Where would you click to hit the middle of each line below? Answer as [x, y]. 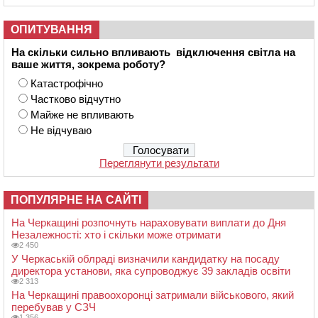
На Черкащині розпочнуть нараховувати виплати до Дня [149, 223]
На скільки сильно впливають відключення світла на [153, 53]
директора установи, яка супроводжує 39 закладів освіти [151, 271]
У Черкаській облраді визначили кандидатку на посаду [146, 259]
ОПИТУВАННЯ [51, 30]
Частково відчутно [76, 99]
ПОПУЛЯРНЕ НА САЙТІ [76, 200]
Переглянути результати [159, 163]
